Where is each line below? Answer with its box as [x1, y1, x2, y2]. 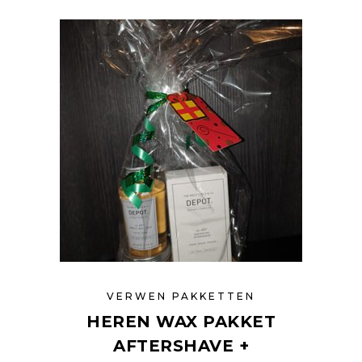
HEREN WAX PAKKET [86, 312, 276, 332]
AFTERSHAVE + [113, 336, 249, 356]
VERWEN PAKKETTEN [107, 290, 255, 303]
